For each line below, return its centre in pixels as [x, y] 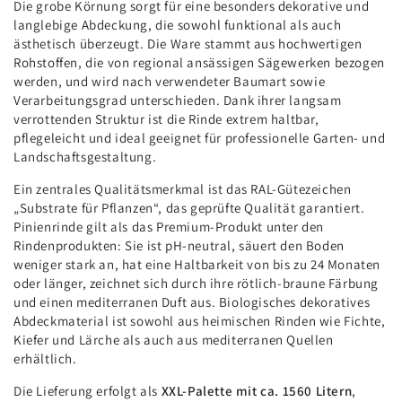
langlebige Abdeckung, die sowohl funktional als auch [178, 24]
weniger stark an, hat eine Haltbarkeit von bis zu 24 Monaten [197, 264]
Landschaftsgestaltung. [85, 156]
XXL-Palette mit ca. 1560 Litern [257, 390]
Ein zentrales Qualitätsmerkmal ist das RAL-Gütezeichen [183, 188]
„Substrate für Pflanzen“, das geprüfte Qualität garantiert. [189, 207]
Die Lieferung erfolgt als [86, 390]
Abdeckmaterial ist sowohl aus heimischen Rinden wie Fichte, [200, 320]
